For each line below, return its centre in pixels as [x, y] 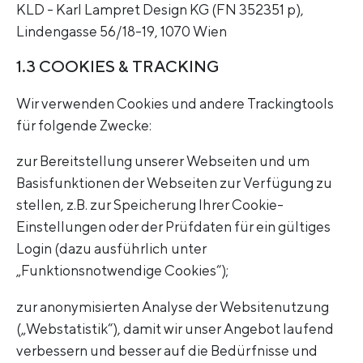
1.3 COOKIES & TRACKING [118, 66]
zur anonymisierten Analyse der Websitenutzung [173, 306]
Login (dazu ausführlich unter [111, 249]
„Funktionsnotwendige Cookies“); [122, 271]
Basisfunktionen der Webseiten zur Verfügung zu [174, 183]
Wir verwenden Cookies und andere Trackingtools [175, 103]
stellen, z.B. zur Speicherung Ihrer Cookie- [150, 205]
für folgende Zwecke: [84, 125]
